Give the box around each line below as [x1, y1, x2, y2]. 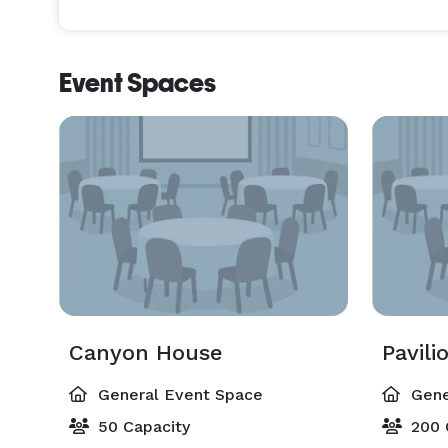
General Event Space [93, 385, 263, 404]
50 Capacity [93, 417, 190, 436]
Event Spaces [59, 68, 216, 98]
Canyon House [69, 340, 223, 365]
